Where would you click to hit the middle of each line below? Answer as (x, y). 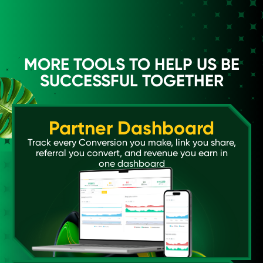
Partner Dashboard (131, 128)
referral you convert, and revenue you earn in (131, 153)
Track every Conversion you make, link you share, (131, 142)
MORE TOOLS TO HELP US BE (131, 64)
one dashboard (131, 163)
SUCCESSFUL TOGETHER (131, 81)
